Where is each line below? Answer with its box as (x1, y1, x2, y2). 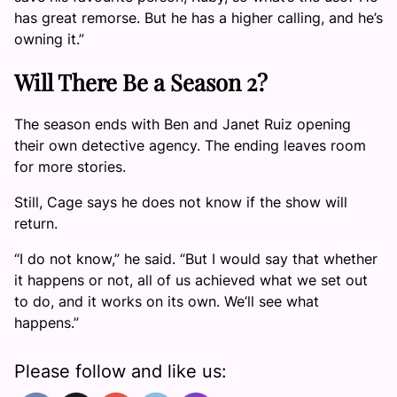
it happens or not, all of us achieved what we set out (14, 271, 368, 290)
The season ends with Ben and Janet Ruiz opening (14, 115, 351, 134)
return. (14, 214, 58, 233)
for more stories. (14, 158, 126, 176)
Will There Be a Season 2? (14, 66, 268, 97)
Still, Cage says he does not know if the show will (14, 193, 347, 212)
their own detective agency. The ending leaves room (14, 136, 366, 155)
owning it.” (14, 29, 84, 48)
